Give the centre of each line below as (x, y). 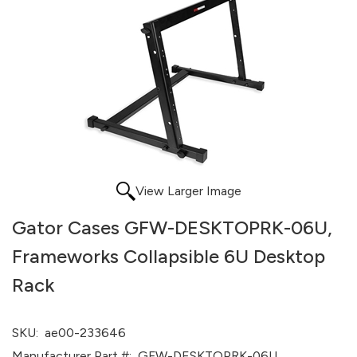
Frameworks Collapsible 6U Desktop (169, 256)
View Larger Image (188, 191)
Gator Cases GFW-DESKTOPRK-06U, (172, 228)
